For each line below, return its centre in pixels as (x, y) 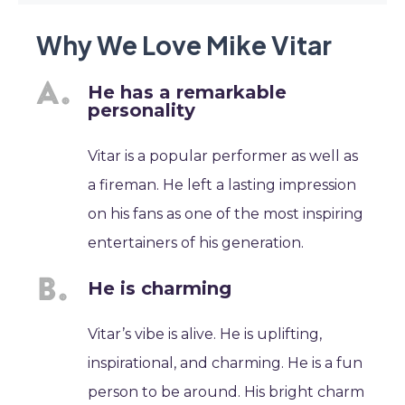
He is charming (160, 288)
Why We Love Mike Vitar (184, 45)
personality (142, 110)
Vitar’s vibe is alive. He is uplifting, (205, 334)
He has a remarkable (188, 92)
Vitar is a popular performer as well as (223, 156)
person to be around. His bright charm (226, 392)
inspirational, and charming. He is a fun (226, 363)
